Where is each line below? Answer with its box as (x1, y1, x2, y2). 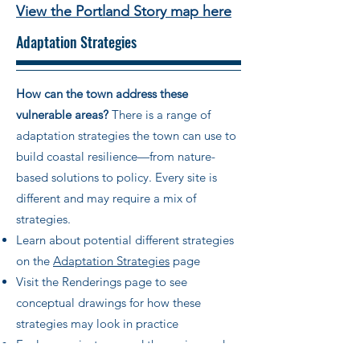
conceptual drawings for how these (16, 294, 201, 310)
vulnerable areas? (16, 106, 108, 122)
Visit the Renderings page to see (16, 273, 187, 289)
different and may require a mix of (16, 190, 196, 206)
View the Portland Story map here (16, 2, 231, 20)
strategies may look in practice (16, 315, 178, 331)
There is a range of (108, 106, 211, 122)
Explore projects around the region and (16, 336, 225, 352)
